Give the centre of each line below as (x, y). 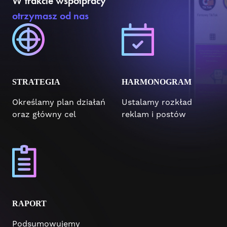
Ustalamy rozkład (157, 102)
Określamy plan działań (59, 102)
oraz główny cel (44, 114)
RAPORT (29, 203)
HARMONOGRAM (157, 82)
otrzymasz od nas (50, 15)
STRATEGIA (36, 82)
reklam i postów (154, 114)
